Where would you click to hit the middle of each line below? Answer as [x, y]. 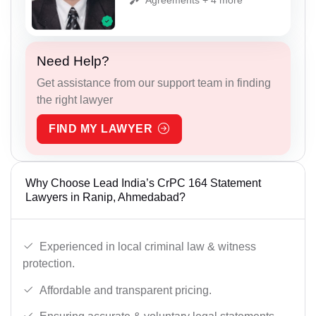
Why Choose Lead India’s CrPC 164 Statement [143, 183]
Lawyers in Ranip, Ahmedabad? [105, 197]
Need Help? [73, 61]
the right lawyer [75, 100]
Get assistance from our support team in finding [154, 83]
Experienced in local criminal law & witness [148, 246]
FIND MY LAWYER [101, 129]
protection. [49, 263]
